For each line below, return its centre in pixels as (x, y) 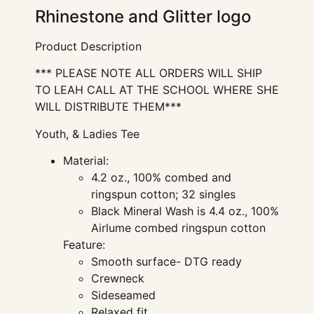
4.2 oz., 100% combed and (161, 177)
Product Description (88, 46)
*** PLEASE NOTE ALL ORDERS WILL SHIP (149, 73)
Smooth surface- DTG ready (166, 261)
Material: (86, 160)
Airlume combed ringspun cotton (178, 227)
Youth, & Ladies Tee (87, 134)
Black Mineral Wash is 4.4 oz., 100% (185, 211)
